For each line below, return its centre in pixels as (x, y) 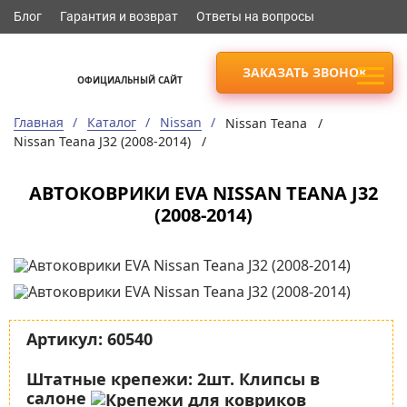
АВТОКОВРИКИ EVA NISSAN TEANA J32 (203, 193)
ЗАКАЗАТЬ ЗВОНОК (305, 72)
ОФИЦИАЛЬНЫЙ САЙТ (130, 80)
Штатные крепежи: (109, 379)
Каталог (112, 122)
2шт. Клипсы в (256, 379)
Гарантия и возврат (119, 16)
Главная (39, 122)
